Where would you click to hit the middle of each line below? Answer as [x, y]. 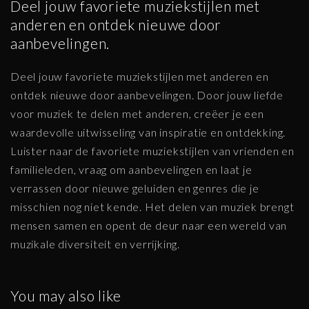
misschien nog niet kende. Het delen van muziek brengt [152, 206]
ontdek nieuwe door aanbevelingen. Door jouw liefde [147, 94]
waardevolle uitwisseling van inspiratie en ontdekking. [148, 132]
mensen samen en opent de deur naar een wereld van [149, 225]
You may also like [66, 295]
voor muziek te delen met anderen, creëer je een [137, 113]
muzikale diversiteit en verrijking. [96, 243]
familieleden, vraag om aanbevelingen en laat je [131, 169]
